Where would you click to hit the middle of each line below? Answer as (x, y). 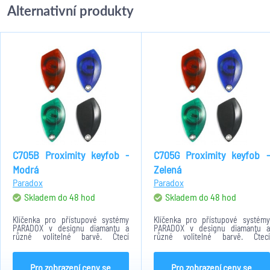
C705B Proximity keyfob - (71, 155)
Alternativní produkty (71, 11)
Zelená (167, 169)
